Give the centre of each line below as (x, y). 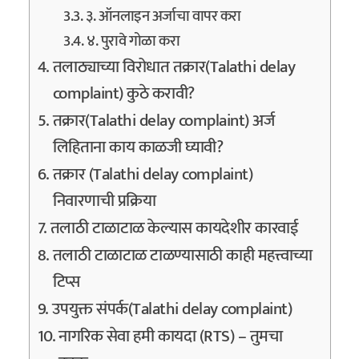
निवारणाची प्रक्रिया (104, 202)
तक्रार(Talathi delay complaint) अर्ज (163, 121)
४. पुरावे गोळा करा (133, 42)
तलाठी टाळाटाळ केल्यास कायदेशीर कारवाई (174, 229)
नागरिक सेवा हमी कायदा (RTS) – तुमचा (171, 337)
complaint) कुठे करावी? (123, 94)
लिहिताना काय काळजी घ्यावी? (138, 148)
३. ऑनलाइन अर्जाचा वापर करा (163, 17)
